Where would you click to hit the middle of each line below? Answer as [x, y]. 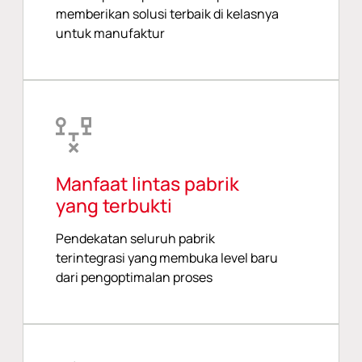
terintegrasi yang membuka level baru [167, 257]
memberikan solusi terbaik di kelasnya [167, 14]
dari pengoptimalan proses [134, 277]
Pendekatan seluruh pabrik [135, 238]
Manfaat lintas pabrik [147, 183]
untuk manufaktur [110, 34]
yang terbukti [114, 205]
